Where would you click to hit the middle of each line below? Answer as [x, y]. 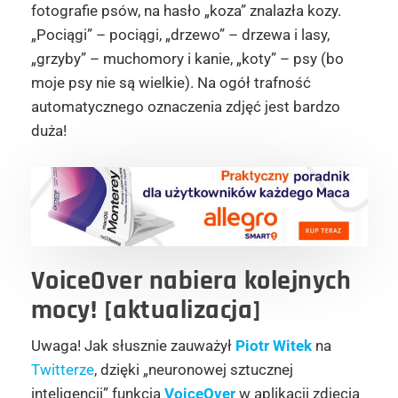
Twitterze [62, 370]
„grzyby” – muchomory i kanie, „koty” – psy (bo [187, 59]
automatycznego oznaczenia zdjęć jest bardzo [185, 107]
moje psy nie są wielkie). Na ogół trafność [171, 83]
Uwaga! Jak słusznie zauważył [133, 346]
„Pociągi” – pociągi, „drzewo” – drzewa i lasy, [180, 35]
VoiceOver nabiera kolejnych [191, 281]
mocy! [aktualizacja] [146, 310]
